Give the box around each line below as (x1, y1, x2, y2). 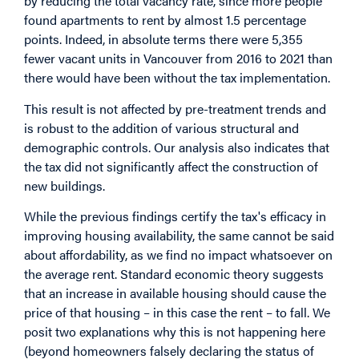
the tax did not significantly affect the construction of (24, 156, 318, 175)
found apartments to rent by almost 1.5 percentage (24, 10, 306, 30)
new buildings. (24, 175, 105, 195)
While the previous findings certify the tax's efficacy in (24, 207, 326, 226)
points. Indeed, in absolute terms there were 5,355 (24, 30, 303, 49)
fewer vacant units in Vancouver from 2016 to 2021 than (24, 49, 333, 68)
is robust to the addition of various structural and (24, 118, 299, 137)
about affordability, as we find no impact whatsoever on (24, 245, 333, 264)
